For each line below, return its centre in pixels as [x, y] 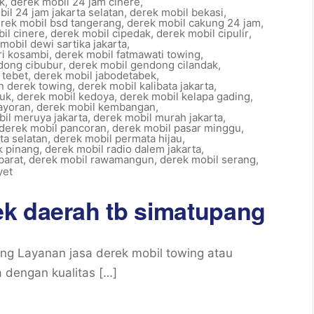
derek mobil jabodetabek [95, 75]
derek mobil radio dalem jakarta [123, 149]
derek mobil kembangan [96, 107]
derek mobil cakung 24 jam [194, 23]
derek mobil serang [208, 159]
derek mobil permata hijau [118, 138]
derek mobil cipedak [101, 33]
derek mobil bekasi [177, 12]
